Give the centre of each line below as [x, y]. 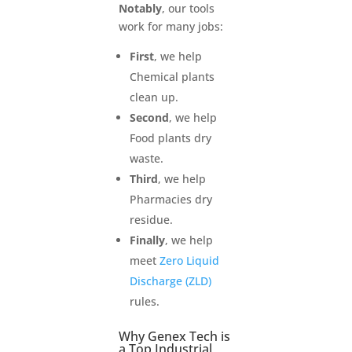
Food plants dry [170, 137]
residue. [151, 219]
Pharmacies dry [170, 199]
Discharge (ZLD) [170, 280]
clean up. [154, 97]
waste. [146, 158]
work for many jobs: [170, 26]
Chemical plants [172, 76]
